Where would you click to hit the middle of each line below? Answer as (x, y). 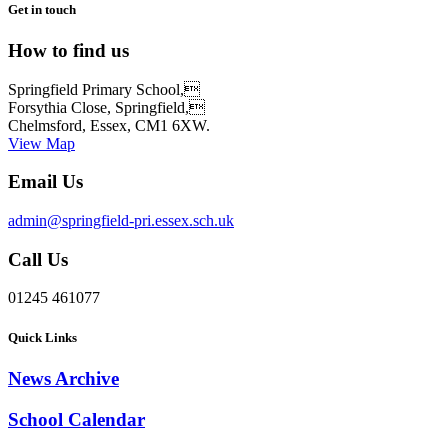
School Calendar (76, 419)
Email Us (45, 182)
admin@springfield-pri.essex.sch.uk (121, 221)
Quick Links (42, 337)
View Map (41, 143)
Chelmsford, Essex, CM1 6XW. (109, 125)
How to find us (68, 50)
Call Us (38, 259)
